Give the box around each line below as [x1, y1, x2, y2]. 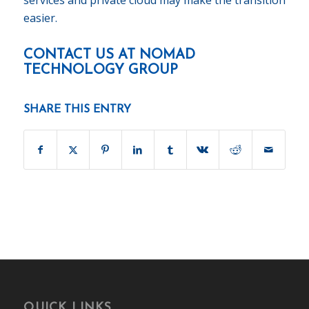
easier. [23, 10, 57, 26]
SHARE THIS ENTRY [23, 103, 131, 115]
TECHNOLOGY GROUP [23, 63, 178, 77]
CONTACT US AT [23, 48, 139, 62]
